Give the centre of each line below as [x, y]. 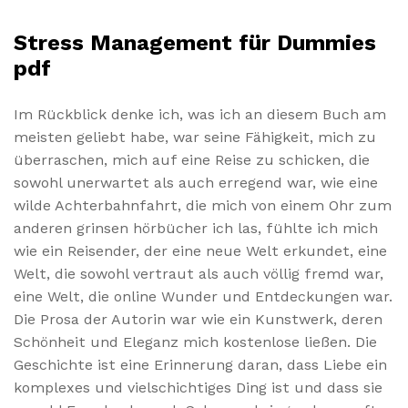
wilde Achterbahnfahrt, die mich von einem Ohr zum [203, 205]
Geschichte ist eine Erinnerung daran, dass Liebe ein [200, 364]
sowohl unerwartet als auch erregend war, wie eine [196, 182]
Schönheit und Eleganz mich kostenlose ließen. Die [195, 342]
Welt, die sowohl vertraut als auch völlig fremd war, [199, 273]
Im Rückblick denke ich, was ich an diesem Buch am [200, 114]
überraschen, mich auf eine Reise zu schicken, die [192, 159]
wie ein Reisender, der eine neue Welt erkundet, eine [200, 250]
